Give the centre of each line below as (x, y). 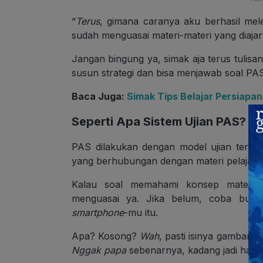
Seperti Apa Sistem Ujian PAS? (159, 122)
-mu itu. (141, 213)
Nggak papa (99, 250)
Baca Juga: (99, 97)
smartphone (98, 213)
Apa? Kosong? (106, 236)
